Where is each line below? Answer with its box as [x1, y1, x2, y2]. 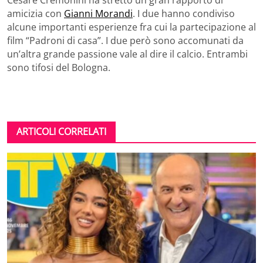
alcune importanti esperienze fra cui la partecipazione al [7, 21, 256, 34]
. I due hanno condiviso [133, 7, 235, 21]
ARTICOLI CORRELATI [16, 125, 106, 139]
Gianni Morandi [64, 7, 133, 21]
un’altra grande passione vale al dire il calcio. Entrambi [7, 48, 248, 61]
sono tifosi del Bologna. [7, 61, 110, 75]
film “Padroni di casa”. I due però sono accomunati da [7, 34, 244, 48]
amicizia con [7, 7, 64, 21]
